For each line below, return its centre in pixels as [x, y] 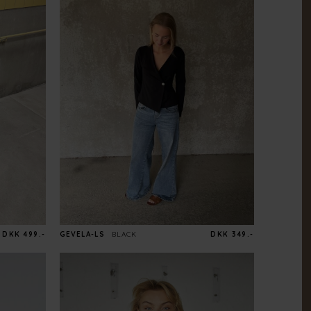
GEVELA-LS [82, 235]
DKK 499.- [24, 235]
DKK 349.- [232, 235]
